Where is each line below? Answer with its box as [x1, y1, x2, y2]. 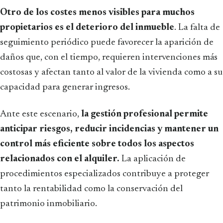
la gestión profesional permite [81, 109, 208, 119]
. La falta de [174, 22, 220, 32]
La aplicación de [119, 154, 186, 164]
